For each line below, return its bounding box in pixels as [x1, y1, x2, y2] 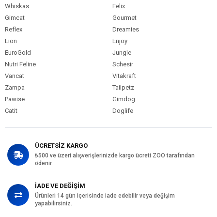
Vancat [5, 72, 24, 79]
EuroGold [5, 49, 31, 56]
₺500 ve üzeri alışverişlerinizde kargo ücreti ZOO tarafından [35, 152, 195, 159]
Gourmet [112, 14, 137, 21]
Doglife [112, 107, 133, 114]
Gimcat [5, 14, 25, 21]
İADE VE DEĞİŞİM [35, 182, 85, 189]
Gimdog [112, 95, 135, 103]
